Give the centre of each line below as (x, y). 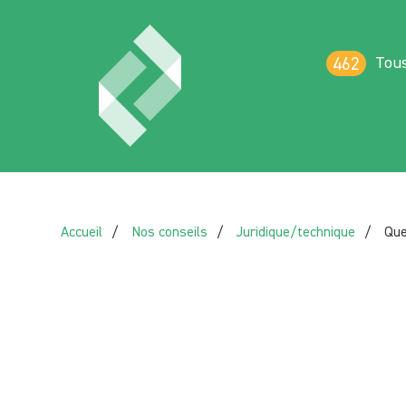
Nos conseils (170, 232)
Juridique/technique (296, 232)
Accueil (82, 232)
